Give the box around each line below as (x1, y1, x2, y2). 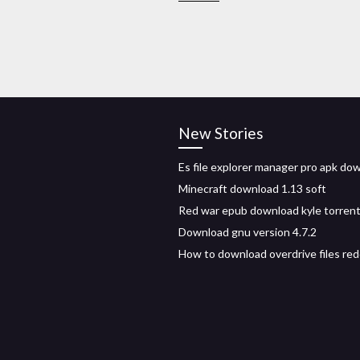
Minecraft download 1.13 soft (178, 182, 326, 195)
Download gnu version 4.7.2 (178, 225, 317, 239)
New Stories (178, 124, 264, 142)
